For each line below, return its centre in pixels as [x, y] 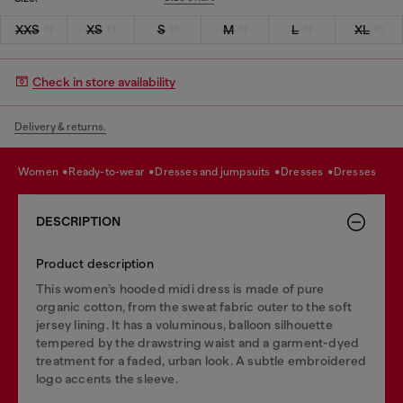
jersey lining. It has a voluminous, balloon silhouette [184, 324]
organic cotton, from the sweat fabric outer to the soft [194, 306]
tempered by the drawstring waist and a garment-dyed [198, 342]
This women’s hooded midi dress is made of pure [180, 288]
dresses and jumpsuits [218, 172]
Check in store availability [104, 82]
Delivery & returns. [60, 126]
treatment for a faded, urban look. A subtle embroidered [201, 360]
